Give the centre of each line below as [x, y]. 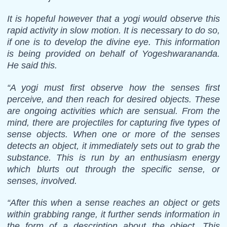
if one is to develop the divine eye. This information [113, 42]
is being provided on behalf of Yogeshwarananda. [113, 54]
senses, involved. [42, 181]
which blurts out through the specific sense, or [113, 169]
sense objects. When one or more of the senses [113, 134]
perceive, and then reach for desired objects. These [113, 99]
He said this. [32, 66]
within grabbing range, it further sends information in [113, 214]
